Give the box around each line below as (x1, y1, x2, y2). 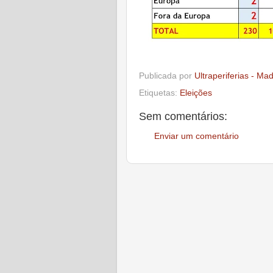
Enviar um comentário (154, 132, 239, 141)
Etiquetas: (139, 88, 180, 97)
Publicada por (139, 71, 194, 80)
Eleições (180, 88, 212, 97)
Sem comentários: (139, 110, 227, 122)
